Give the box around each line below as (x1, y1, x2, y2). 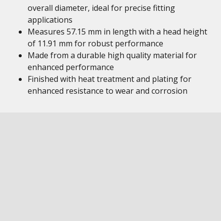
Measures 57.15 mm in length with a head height (28, 26, 207, 37)
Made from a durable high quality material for (28, 50, 197, 61)
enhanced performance (28, 62, 114, 73)
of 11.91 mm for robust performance (28, 38, 163, 49)
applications (28, 14, 73, 25)
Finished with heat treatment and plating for (28, 74, 191, 84)
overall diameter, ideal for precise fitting (28, 2, 175, 13)
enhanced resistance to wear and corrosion (28, 85, 187, 96)
